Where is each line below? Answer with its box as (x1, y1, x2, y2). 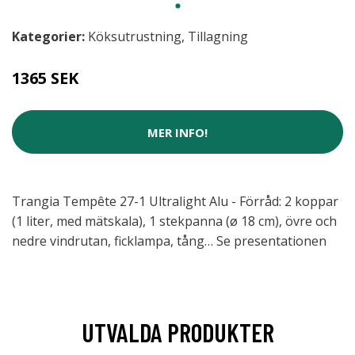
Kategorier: (12, 28, 85, 45)
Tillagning (188, 28, 248, 45)
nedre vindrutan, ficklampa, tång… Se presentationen (12, 232, 326, 250)
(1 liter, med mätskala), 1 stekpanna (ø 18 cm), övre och (12, 212, 337, 230)
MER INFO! (147, 124, 208, 140)
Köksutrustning (88, 28, 181, 45)
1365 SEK (12, 67, 78, 89)
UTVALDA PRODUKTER (81, 317, 274, 347)
